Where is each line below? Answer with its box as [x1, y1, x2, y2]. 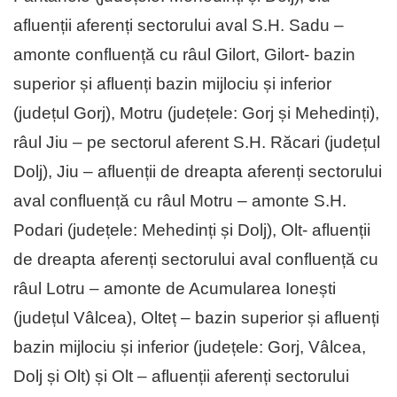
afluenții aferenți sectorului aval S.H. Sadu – [13, 15, 344, 35]
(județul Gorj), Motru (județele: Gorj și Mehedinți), [13, 103, 379, 122]
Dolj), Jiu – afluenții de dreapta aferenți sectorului [13, 161, 382, 181]
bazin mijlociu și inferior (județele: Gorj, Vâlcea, [13, 337, 366, 356]
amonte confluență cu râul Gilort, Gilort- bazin [13, 44, 355, 64]
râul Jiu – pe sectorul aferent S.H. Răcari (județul [13, 132, 380, 152]
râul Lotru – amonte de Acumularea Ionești [13, 278, 336, 298]
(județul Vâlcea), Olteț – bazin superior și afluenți [13, 307, 379, 327]
